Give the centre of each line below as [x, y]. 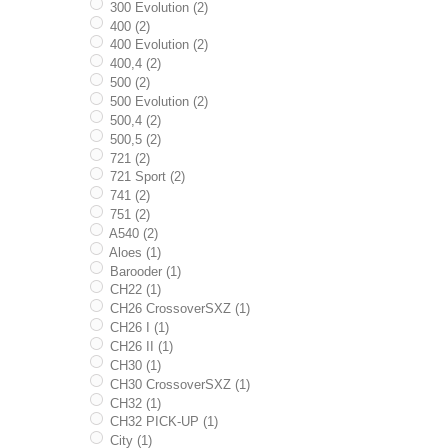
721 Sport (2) [147, 177]
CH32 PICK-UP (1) [163, 422]
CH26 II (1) [141, 346]
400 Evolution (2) [158, 45]
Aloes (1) [134, 252]
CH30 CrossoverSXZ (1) [179, 384]
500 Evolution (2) [158, 101]
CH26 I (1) [139, 328]
